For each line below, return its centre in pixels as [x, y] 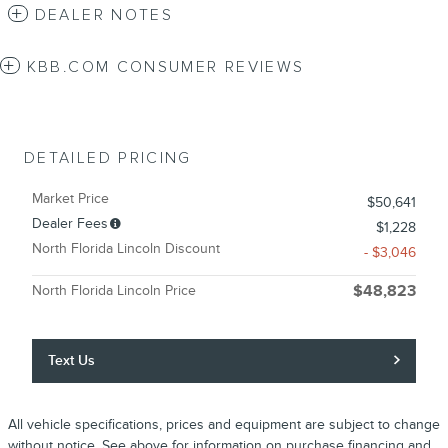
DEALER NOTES [104, 15]
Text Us [72, 360]
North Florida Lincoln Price [114, 290]
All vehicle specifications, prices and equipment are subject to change [224, 425]
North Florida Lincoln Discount [126, 248]
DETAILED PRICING [108, 158]
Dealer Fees [70, 223]
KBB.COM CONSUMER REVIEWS [165, 67]
